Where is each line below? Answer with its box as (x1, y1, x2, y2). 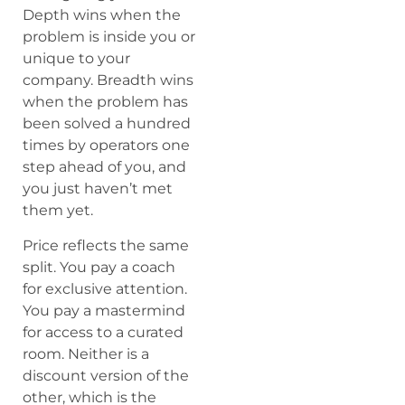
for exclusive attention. (23, 279, 187, 297)
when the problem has (23, 93, 188, 111)
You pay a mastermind (23, 301, 185, 319)
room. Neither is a (23, 344, 149, 363)
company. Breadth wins (23, 71, 193, 89)
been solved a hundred (23, 115, 191, 133)
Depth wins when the (23, 6, 181, 24)
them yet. (23, 202, 93, 220)
